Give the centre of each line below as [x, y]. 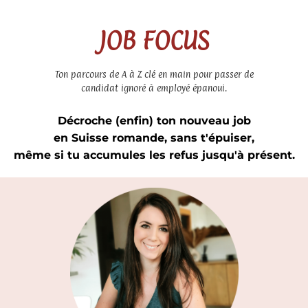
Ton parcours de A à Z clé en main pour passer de [154, 74]
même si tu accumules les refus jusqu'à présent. [154, 155]
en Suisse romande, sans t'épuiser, [154, 138]
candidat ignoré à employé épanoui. [154, 88]
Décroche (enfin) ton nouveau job [154, 121]
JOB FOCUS [154, 41]
